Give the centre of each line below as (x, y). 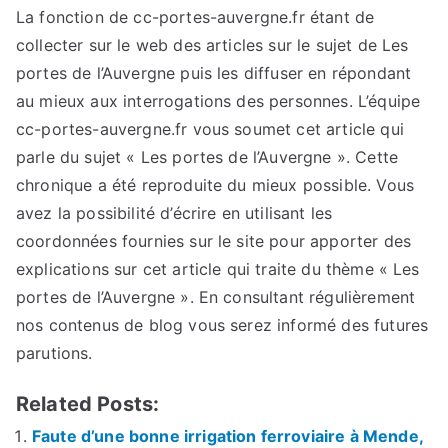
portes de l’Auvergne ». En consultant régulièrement (216, 297)
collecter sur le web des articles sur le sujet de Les (212, 45)
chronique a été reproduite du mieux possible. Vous (215, 185)
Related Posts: (88, 404)
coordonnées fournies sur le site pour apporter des (214, 241)
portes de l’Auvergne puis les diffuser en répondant (214, 73)
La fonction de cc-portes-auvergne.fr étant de (195, 17)
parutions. (54, 353)
